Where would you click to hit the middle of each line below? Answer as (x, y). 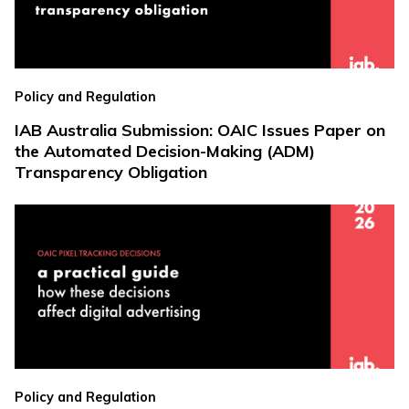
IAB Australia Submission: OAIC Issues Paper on (200, 131)
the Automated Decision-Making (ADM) (165, 152)
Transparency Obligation (111, 173)
